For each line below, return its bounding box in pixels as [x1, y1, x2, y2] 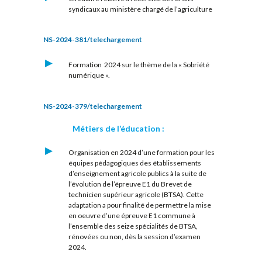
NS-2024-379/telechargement [43, 101, 142, 111]
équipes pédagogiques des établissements [68, 158, 201, 167]
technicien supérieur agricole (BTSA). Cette [68, 189, 204, 199]
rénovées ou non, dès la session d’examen [68, 232, 201, 241]
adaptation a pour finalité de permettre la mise [68, 200, 211, 209]
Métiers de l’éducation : [73, 123, 164, 133]
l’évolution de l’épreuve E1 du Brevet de [68, 179, 192, 188]
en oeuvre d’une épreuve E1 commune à [68, 211, 195, 220]
